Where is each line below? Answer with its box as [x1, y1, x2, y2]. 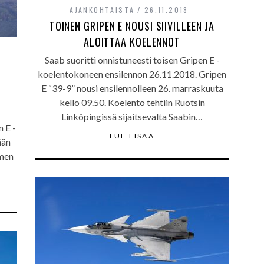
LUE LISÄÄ [109, 131, 155, 140]
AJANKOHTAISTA [70, 5, 135, 15]
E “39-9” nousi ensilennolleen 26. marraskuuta [41, 82, 223, 94]
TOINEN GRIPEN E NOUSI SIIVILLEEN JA [49, 18, 215, 34]
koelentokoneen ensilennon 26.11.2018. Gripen [38, 68, 226, 80]
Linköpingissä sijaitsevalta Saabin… [61, 111, 203, 122]
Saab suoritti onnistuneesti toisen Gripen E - [44, 54, 220, 65]
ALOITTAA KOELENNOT [83, 34, 181, 49]
